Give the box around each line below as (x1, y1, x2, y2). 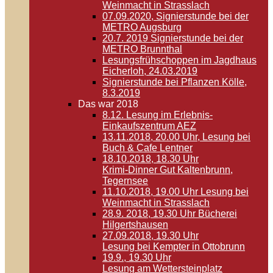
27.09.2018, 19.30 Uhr (102, 230, 199, 241)
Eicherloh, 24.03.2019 (102, 66, 197, 76)
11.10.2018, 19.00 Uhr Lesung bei (102, 186, 249, 197)
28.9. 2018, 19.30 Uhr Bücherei (102, 208, 237, 219)
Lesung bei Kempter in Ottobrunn (102, 241, 245, 252)
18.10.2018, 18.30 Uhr (102, 154, 199, 164)
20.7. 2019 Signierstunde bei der (102, 33, 243, 43)
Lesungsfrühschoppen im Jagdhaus (102, 55, 257, 65)
